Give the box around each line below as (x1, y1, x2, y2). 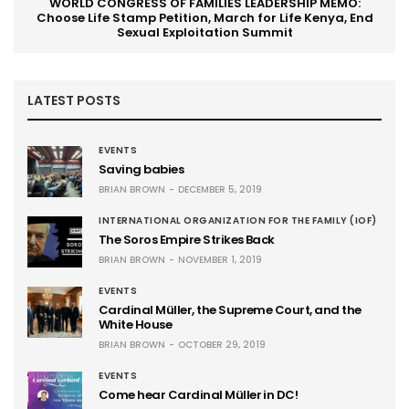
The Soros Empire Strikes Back (99, 230, 275, 248)
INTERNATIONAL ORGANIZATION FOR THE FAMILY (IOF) (99, 213, 377, 227)
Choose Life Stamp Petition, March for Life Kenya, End (36, 8, 373, 26)
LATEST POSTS (27, 90, 121, 110)
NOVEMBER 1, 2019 (178, 252, 262, 267)
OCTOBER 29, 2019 (178, 337, 266, 351)
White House (99, 315, 173, 333)
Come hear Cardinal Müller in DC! (99, 385, 299, 404)
